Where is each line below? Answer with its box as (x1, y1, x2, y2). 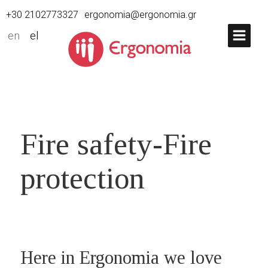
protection (20, 161, 145, 195)
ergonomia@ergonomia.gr (84, 9, 196, 20)
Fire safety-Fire (20, 127, 212, 161)
